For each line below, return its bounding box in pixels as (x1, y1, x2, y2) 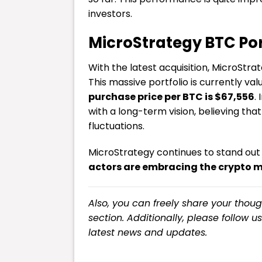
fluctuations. (88, 119, 144, 133)
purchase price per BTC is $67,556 (88, 89, 254, 104)
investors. (88, 6, 132, 20)
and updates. (142, 226, 207, 240)
